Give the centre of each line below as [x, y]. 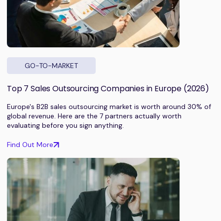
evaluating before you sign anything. [65, 125]
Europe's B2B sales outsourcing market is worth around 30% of [109, 106]
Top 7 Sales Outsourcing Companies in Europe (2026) [108, 88]
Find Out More [30, 144]
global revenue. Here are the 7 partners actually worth [94, 116]
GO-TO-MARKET [51, 65]
